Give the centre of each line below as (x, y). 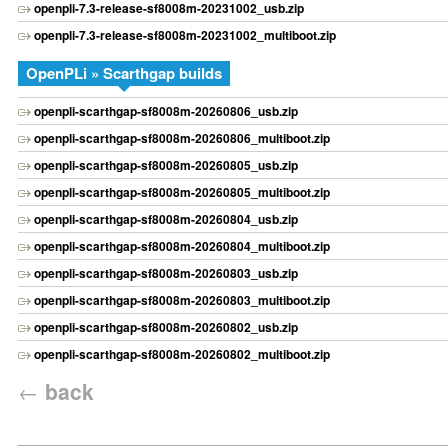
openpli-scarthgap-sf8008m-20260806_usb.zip (166, 111)
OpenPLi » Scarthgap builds (124, 73)
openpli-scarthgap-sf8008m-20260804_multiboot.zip (182, 246)
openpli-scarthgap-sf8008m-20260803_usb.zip (166, 273)
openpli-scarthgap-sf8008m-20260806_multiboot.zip (182, 138)
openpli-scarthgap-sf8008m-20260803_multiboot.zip (182, 300)
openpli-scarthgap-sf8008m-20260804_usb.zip (166, 219)
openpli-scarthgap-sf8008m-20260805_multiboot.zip (182, 192)
